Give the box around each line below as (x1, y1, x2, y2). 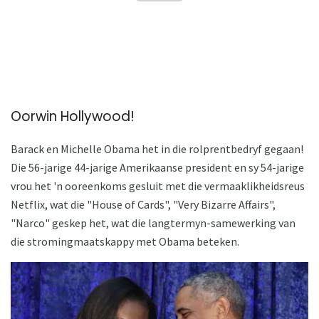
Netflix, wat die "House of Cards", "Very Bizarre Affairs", (11, 197, 276, 211)
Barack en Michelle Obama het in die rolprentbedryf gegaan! (11, 142, 303, 156)
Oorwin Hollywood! (11, 107, 135, 127)
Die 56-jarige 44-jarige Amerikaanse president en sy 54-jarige (11, 160, 304, 174)
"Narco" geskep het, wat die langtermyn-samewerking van (11, 216, 296, 230)
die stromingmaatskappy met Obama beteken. (11, 234, 239, 249)
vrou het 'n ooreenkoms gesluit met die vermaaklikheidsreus (11, 179, 305, 193)
